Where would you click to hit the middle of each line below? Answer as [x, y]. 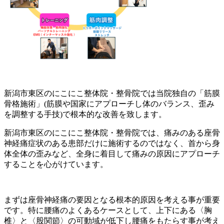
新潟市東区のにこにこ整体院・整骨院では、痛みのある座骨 [112, 132]
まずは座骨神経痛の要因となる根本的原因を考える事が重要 [112, 199]
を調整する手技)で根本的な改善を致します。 [85, 114]
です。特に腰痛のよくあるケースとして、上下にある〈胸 [108, 210]
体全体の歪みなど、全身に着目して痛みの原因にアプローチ [112, 153]
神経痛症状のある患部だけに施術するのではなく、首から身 [112, 143]
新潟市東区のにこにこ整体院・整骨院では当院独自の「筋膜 [112, 93]
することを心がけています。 [56, 164]
